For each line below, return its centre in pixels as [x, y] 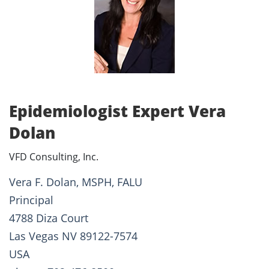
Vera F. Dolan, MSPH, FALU [76, 182]
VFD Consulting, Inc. [54, 157]
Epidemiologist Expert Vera [117, 111]
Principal [31, 200]
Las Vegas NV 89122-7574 [73, 236]
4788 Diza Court [49, 218]
